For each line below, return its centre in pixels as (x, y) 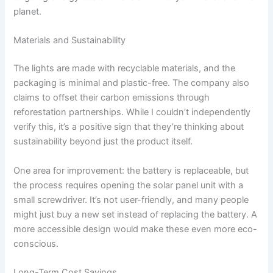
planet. (28, 11)
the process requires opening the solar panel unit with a (129, 185)
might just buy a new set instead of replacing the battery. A (136, 214)
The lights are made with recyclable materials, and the (125, 69)
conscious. (36, 243)
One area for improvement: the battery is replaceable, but (131, 170)
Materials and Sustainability (70, 41)
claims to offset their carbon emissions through (112, 98)
